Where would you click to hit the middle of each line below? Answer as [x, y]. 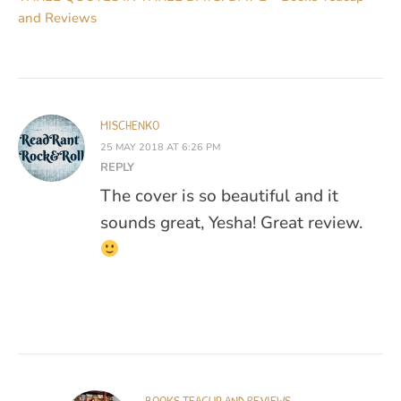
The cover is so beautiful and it [219, 196]
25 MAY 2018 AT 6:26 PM [160, 147]
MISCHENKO [130, 124]
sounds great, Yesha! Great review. [231, 222]
